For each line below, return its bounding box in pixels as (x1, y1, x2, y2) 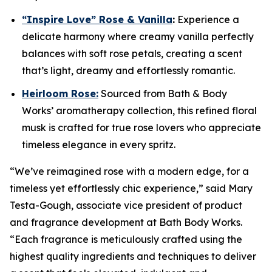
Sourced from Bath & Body (98, 87, 227, 100)
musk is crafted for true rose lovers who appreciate (22, 121, 261, 134)
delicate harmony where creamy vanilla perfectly (22, 30, 254, 42)
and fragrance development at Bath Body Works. (10, 216, 242, 229)
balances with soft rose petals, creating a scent (22, 47, 242, 59)
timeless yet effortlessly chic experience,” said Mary (10, 182, 253, 195)
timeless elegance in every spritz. (22, 138, 178, 151)
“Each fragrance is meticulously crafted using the (10, 233, 242, 246)
